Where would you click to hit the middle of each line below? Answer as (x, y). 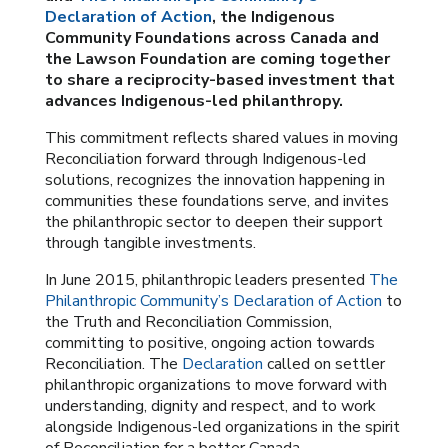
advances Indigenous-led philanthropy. (193, 101)
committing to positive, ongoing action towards (209, 343)
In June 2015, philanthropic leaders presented (206, 280)
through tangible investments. (150, 243)
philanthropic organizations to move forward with (215, 385)
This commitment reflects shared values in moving (221, 138)
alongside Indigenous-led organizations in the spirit (222, 427)
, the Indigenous (273, 17)
